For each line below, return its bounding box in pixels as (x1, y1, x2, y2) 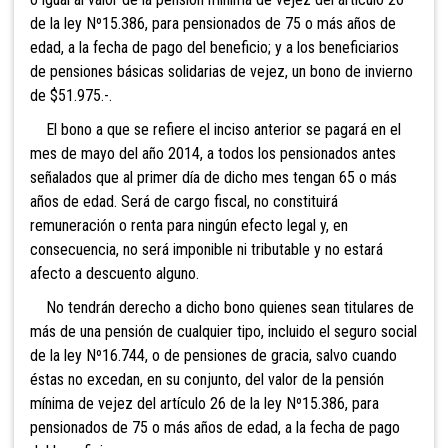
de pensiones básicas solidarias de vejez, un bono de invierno (30, 61, 413, 81)
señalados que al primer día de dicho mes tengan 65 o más (30, 167, 397, 187)
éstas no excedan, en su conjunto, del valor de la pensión (30, 369, 384, 389)
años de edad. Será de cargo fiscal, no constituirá (30, 191, 338, 211)
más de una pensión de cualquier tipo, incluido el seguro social (30, 321, 417, 341)
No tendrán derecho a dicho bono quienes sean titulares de (30, 297, 414, 317)
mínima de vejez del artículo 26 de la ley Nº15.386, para (30, 393, 379, 413)
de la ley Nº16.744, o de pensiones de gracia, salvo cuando (30, 345, 397, 365)
